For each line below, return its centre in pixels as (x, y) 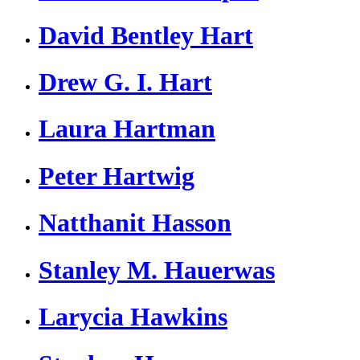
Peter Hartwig (117, 176)
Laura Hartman (127, 129)
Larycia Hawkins (133, 317)
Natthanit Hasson (135, 223)
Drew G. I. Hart (125, 82)
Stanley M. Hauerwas (157, 270)
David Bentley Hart (146, 35)
